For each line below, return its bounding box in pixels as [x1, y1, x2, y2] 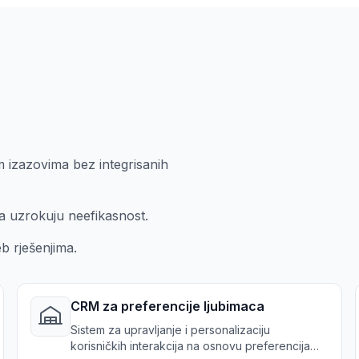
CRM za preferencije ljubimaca [71, 298, 265, 314]
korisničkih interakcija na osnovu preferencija [71, 339, 311, 353]
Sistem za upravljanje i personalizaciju [71, 323, 271, 337]
